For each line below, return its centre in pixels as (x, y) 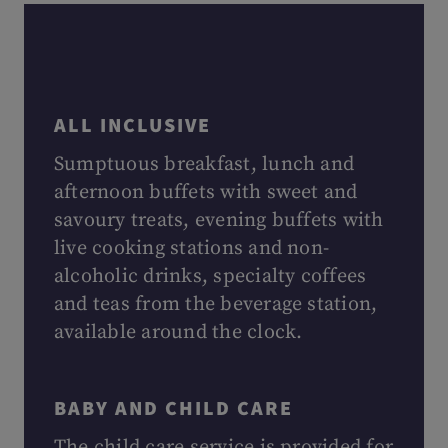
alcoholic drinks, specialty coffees (210, 276)
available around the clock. (178, 332)
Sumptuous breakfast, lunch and (204, 164)
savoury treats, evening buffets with (219, 220)
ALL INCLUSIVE (132, 124)
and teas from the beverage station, (216, 304)
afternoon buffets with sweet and (206, 192)
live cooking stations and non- (192, 248)
